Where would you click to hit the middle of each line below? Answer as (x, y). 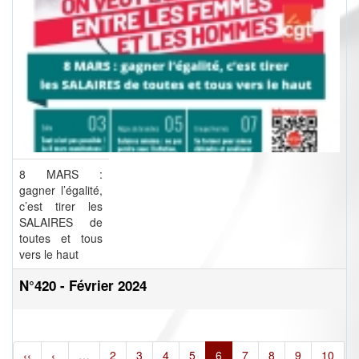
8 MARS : (61, 174)
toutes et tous (61, 238)
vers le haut (49, 254)
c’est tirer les (61, 206)
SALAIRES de (61, 222)
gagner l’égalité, (61, 190)
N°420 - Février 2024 (83, 286)
